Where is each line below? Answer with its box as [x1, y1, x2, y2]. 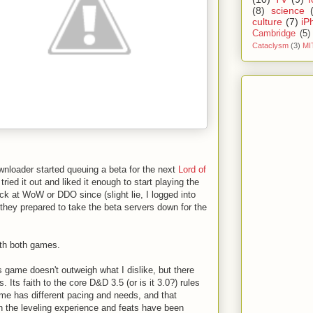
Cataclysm [252, 41, 289, 50]
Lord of [178, 164, 206, 175]
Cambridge [252, 28, 296, 38]
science [270, 4, 305, 16]
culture [252, 15, 282, 27]
